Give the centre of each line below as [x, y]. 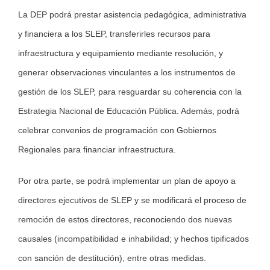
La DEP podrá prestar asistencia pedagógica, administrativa [132, 15]
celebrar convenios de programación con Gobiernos [117, 130]
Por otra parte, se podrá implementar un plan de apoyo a [127, 181]
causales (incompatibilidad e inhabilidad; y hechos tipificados [133, 239]
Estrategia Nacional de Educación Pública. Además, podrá [129, 111]
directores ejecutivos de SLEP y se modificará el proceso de [132, 200]
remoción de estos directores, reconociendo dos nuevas [125, 220]
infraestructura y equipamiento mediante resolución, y [121, 53]
